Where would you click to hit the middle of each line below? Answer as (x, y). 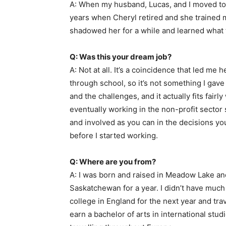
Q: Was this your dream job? (121, 57)
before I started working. (114, 136)
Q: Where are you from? (113, 162)
